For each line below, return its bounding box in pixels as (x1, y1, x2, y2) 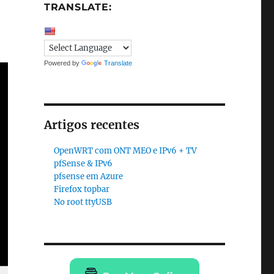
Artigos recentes (43, 117, 139, 132)
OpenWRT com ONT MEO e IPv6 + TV (54, 146, 198, 156)
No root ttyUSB (54, 197, 113, 207)
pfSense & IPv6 (54, 158, 113, 169)
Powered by (43, 59, 81, 67)
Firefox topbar (54, 184, 110, 194)
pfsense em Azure (54, 171, 124, 182)
